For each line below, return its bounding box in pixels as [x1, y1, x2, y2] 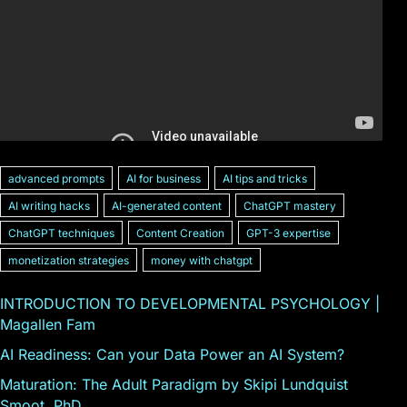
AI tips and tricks [223, 171, 307, 185]
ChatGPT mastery [243, 198, 336, 213]
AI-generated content [112, 198, 222, 213]
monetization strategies [8, 253, 129, 267]
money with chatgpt [151, 253, 253, 267]
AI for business [126, 171, 201, 185]
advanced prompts [8, 171, 104, 185]
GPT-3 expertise [246, 225, 331, 240]
